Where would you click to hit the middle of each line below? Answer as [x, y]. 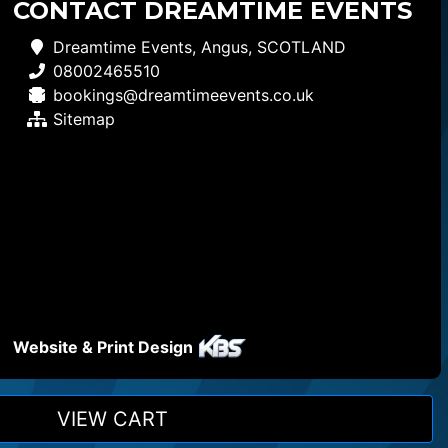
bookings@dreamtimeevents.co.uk [183, 94]
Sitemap [83, 118]
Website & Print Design [104, 346]
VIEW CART [112, 419]
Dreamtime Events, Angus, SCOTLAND [199, 46]
